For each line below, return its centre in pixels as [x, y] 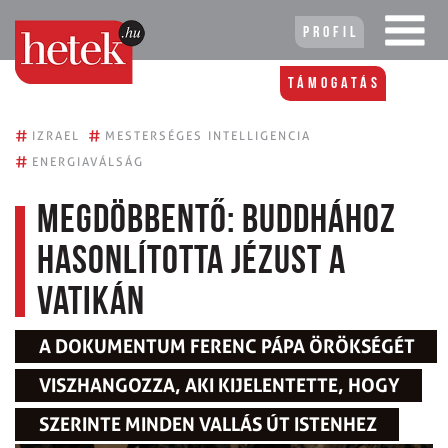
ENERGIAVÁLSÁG [88, 161]
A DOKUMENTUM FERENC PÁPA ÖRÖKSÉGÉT [227, 346]
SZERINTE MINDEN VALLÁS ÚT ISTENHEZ [208, 424]
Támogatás [334, 84]
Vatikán [91, 304]
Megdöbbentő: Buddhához [216, 222]
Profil [331, 33]
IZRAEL [56, 135]
